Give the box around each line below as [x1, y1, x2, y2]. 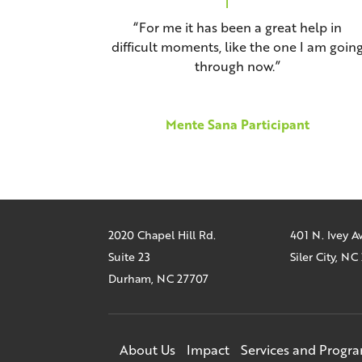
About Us [120, 340, 176, 360]
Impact [187, 340, 230, 360]
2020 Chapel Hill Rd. [108, 227, 217, 243]
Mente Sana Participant [165, 115, 309, 134]
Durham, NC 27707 [108, 271, 209, 287]
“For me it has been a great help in [133, 18, 342, 37]
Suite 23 [108, 249, 151, 265]
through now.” [194, 57, 280, 76]
